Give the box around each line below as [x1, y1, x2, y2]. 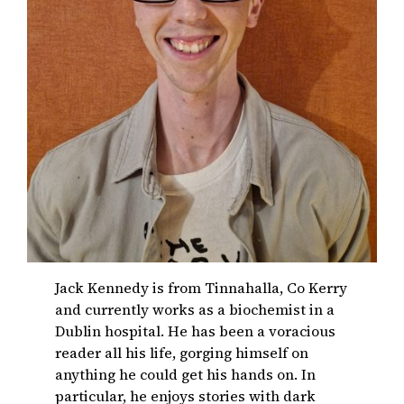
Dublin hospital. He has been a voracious [55, 321, 336, 342]
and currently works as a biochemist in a [55, 299, 335, 320]
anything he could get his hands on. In [55, 364, 317, 385]
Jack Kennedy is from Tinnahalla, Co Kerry [55, 278, 348, 298]
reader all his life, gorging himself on [55, 343, 309, 363]
